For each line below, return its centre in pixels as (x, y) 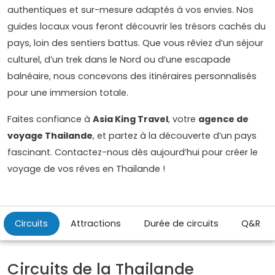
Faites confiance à (50, 119)
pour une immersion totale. (68, 92)
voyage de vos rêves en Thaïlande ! (86, 168)
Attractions (96, 223)
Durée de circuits (181, 223)
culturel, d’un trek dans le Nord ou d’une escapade (119, 59)
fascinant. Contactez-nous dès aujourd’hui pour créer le (133, 152)
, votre (183, 119)
